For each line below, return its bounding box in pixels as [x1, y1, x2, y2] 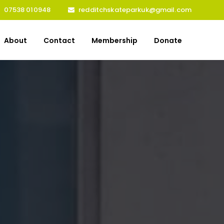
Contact [43, 35, 75, 45]
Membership [91, 35, 137, 45]
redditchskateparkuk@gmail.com [78, 5, 191, 14]
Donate [154, 35, 182, 45]
